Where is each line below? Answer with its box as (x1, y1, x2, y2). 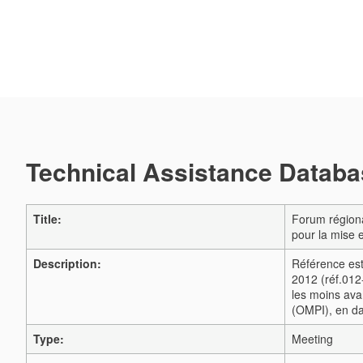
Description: (33, 255, 101, 271)
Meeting (292, 331, 333, 347)
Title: (33, 211, 62, 227)
